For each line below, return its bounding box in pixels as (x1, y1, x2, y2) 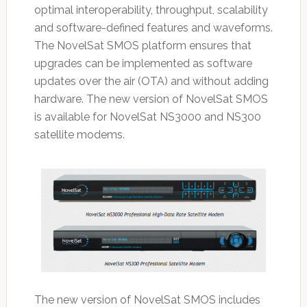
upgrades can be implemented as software (34, 57, 252, 71)
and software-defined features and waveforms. (34, 21, 273, 35)
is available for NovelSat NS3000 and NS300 (34, 110, 261, 124)
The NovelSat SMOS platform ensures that (34, 39, 251, 53)
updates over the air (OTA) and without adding (34, 75, 269, 88)
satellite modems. (34, 128, 125, 142)
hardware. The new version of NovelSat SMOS (34, 93, 268, 106)
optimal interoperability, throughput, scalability (34, 3, 268, 17)
